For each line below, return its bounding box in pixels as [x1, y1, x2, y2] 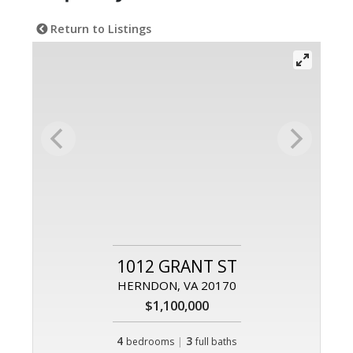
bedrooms [126, 335, 174, 349]
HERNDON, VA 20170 [117, 277, 236, 294]
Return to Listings [47, 21, 151, 37]
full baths [195, 335, 236, 349]
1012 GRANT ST [116, 255, 237, 278]
